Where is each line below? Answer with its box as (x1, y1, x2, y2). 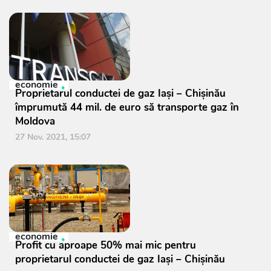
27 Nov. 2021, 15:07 (15, 131, 91, 143)
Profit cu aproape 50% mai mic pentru (15, 238, 196, 252)
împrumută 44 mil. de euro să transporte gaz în (15, 100, 239, 114)
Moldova (15, 114, 55, 128)
